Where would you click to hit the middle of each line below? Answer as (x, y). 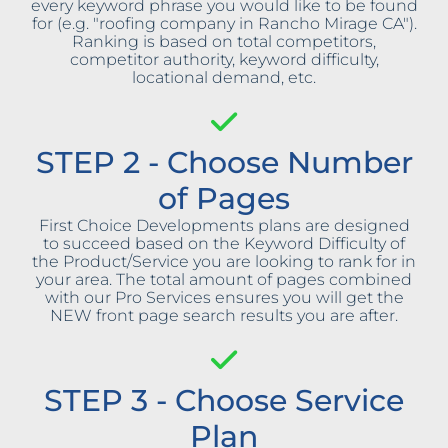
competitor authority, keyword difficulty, (224, 60)
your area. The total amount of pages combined (224, 280)
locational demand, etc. (224, 78)
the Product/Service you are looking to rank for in (224, 262)
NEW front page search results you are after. (224, 316)
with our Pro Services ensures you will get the (224, 298)
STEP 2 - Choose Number (224, 163)
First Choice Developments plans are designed (224, 226)
